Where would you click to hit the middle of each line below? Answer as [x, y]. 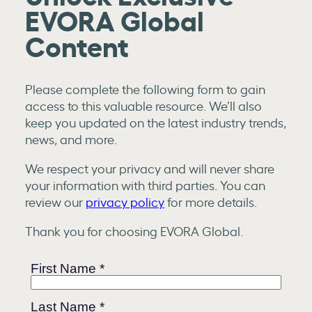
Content [77, 45]
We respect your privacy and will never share [149, 168]
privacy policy [125, 201]
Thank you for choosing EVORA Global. [134, 231]
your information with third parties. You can [145, 185]
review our [55, 201]
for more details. [210, 201]
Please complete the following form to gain [145, 88]
